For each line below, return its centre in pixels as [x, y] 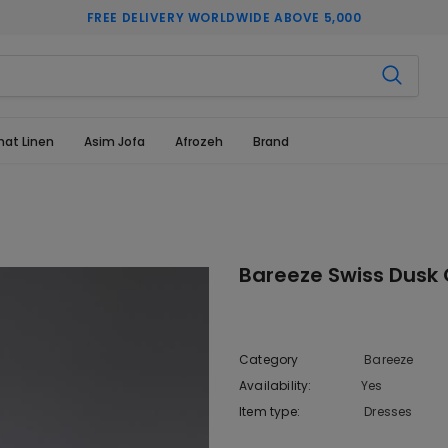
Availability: [275, 385]
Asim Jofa [114, 141]
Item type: [269, 411]
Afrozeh [199, 141]
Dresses [388, 411]
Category [269, 359]
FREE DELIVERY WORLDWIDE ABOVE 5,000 [224, 17]
